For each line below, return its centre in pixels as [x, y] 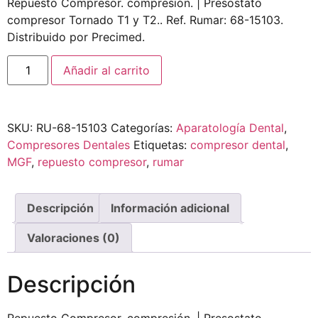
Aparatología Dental [230, 128]
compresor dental [238, 145]
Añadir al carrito [107, 71]
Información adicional [170, 208]
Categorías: [143, 128]
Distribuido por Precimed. [76, 37]
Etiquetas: [162, 145]
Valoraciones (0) [73, 238]
